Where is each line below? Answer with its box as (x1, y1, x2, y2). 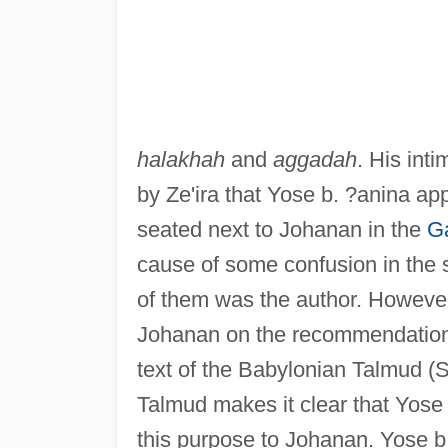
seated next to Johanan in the (136, 216, 427, 242)
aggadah (272, 146, 357, 172)
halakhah (136, 146, 225, 172)
